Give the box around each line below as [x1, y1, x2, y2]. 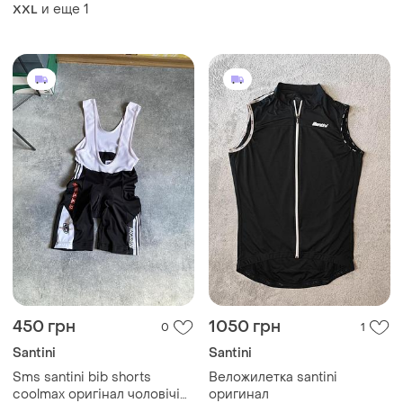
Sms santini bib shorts [13, 369, 151, 387]
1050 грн [209, 317, 281, 338]
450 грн [13, 317, 76, 338]
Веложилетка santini [209, 369, 337, 387]
